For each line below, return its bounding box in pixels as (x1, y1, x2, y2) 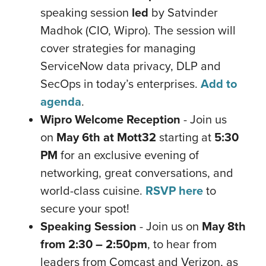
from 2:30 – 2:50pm (40, 235, 147, 253)
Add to (201, 75, 237, 93)
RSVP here (145, 182, 203, 199)
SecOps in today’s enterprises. (40, 75, 201, 92)
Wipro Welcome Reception (40, 110, 180, 128)
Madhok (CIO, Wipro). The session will (40, 21, 236, 39)
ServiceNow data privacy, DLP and (40, 57, 221, 74)
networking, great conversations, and (40, 164, 233, 181)
